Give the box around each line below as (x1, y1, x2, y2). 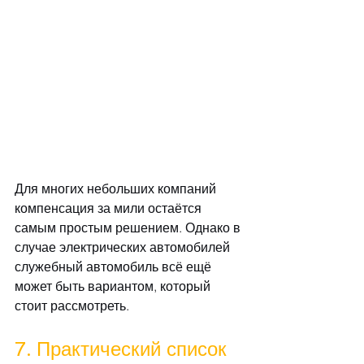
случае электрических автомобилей (15, 239, 233, 256)
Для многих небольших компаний (15, 180, 219, 197)
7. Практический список (15, 337, 232, 362)
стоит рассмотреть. (15, 297, 129, 314)
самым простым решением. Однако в (15, 219, 244, 236)
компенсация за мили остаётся (15, 200, 205, 217)
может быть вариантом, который (15, 278, 214, 295)
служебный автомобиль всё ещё (15, 258, 214, 275)
